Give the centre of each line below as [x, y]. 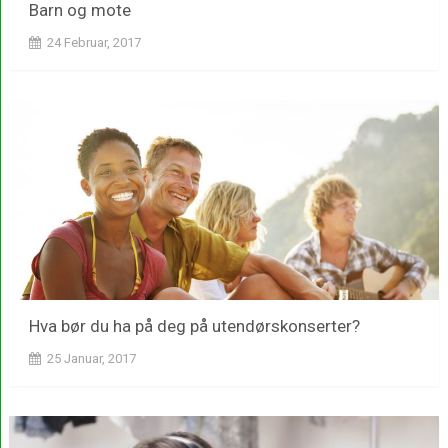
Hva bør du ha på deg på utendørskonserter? [194, 326]
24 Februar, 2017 [93, 43]
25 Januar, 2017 [91, 359]
